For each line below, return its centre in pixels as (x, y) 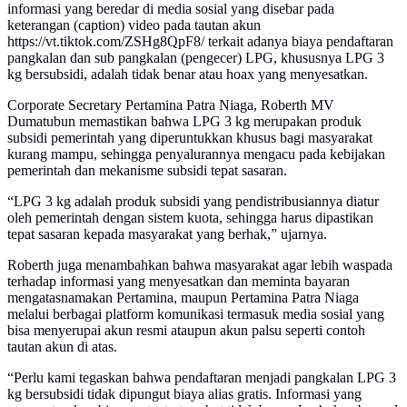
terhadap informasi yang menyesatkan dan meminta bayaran (179, 282)
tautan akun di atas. (62, 347)
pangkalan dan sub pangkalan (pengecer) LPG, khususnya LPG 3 (196, 58)
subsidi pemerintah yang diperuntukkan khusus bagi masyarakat (190, 138)
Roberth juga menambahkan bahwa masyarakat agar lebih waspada (200, 265)
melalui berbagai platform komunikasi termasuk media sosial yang (196, 314)
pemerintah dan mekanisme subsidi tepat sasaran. (147, 171)
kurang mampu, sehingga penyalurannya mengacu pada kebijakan (196, 154)
